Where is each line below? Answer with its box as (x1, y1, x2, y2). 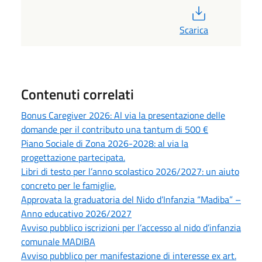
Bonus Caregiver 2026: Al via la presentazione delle (21, 108, 225, 122)
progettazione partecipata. (21, 150, 125, 164)
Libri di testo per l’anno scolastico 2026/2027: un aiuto (21, 164, 239, 178)
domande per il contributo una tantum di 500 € (21, 122, 208, 136)
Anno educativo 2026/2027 (21, 206, 132, 220)
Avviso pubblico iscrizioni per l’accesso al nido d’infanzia (21, 220, 241, 235)
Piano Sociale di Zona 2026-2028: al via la (21, 136, 188, 150)
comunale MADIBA (21, 234, 95, 249)
